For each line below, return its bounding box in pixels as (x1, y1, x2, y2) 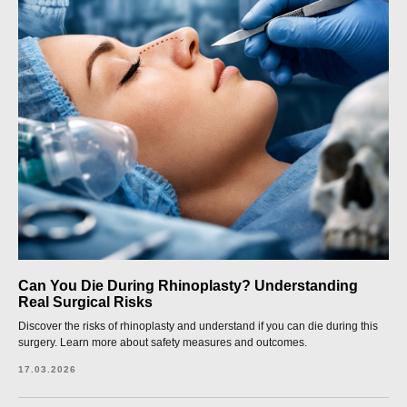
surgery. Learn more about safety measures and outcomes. (18, 336, 307, 349)
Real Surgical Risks (18, 294, 153, 310)
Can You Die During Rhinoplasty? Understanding (18, 278, 358, 293)
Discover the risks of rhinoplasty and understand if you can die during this (18, 320, 378, 333)
